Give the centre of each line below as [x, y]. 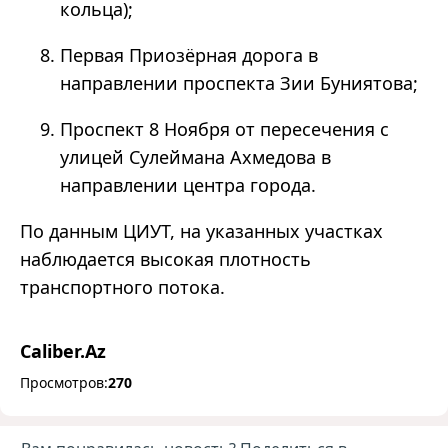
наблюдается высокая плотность [165, 259]
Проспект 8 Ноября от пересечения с [224, 129]
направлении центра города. [188, 185]
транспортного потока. [122, 287]
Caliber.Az [63, 351]
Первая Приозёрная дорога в [189, 55]
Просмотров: [64, 383]
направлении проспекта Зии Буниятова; [239, 83]
